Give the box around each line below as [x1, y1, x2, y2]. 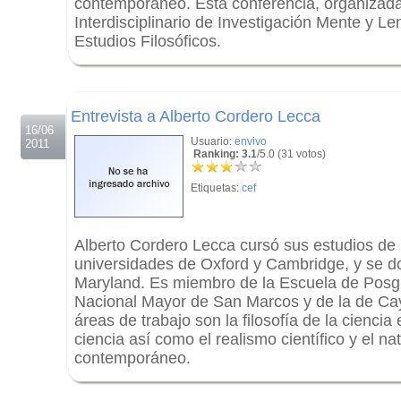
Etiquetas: [191, 182, 242, 194]
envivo [235, 135, 267, 148]
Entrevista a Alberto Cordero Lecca [71, 107, 320, 125]
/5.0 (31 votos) [257, 148, 326, 160]
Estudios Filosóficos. [74, 32, 221, 50]
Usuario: [191, 135, 235, 148]
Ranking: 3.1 [191, 148, 257, 160]
